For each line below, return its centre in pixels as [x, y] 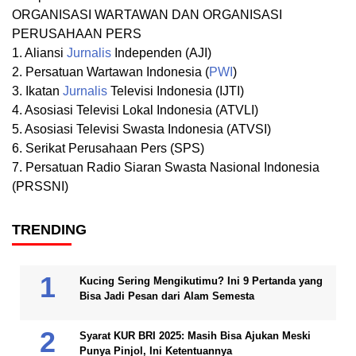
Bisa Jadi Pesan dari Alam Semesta [167, 296]
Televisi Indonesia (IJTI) [176, 91]
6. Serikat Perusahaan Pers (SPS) [108, 149]
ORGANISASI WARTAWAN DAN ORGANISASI [147, 15]
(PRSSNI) [40, 187]
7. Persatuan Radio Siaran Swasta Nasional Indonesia [166, 168]
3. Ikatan [37, 91]
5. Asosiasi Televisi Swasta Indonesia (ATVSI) [141, 130]
